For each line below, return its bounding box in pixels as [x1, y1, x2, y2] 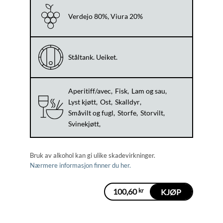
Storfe [117, 109, 136, 117]
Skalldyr [114, 98, 140, 107]
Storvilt [140, 109, 163, 117]
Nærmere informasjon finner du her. [29, 161, 131, 170]
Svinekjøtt [68, 119, 99, 128]
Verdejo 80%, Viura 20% [68, 12, 143, 21]
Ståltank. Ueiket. [68, 53, 117, 62]
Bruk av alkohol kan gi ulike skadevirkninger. [29, 151, 155, 160]
